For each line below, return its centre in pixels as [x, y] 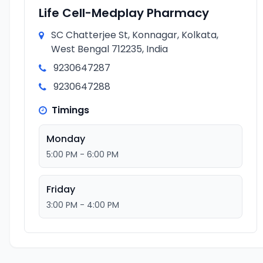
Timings [70, 110]
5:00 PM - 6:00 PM [82, 154]
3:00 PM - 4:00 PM [83, 205]
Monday [66, 139]
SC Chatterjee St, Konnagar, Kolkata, [135, 35]
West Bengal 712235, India [109, 49]
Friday [61, 189]
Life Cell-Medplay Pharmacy [124, 13]
